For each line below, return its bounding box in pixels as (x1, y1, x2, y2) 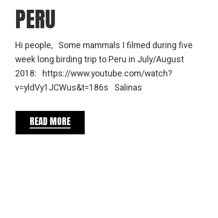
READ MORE (30, 114, 71, 128)
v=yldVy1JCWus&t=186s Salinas (15, 81, 143, 94)
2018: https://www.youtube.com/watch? (15, 67, 173, 80)
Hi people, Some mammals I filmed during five (15, 39, 193, 52)
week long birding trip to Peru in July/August (15, 53, 184, 66)
